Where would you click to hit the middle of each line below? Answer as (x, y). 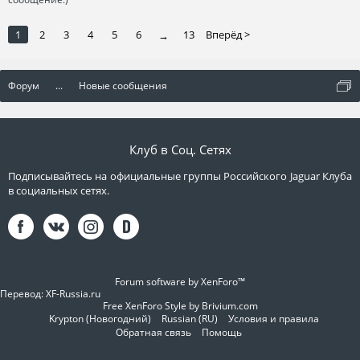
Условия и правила (274, 319)
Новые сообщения (123, 86)
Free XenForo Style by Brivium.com (180, 306)
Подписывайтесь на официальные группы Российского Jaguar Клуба (180, 176)
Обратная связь (153, 333)
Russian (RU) (190, 319)
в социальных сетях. (59, 190)
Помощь (221, 333)
